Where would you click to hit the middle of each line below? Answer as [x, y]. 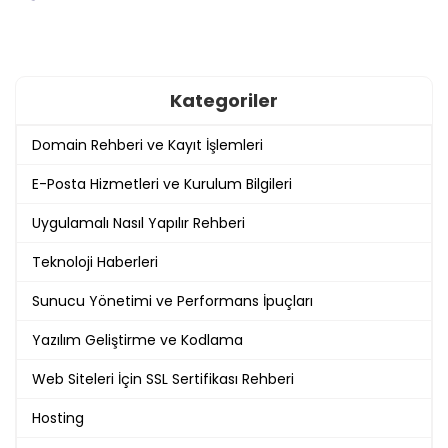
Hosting [58, 417]
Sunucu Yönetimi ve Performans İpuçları [172, 300]
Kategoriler [224, 100]
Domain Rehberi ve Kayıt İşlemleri [147, 144]
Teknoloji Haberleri [95, 261]
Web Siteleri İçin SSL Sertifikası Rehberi [163, 378]
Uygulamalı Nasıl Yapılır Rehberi [138, 222]
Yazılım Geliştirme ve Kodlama [137, 339]
